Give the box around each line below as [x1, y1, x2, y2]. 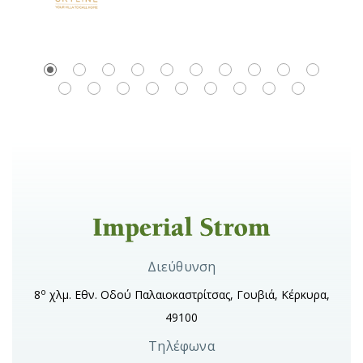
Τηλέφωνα [148, 337, 215, 356]
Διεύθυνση [147, 258, 216, 276]
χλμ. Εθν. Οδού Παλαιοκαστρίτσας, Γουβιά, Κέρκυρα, [45, 287, 330, 303]
